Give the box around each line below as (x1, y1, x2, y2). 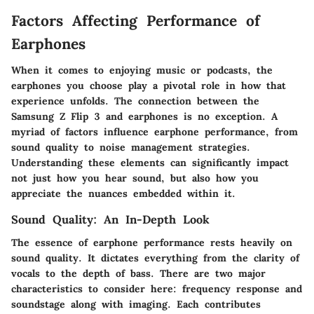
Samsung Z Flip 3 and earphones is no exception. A (11, 110, 278, 123)
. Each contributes (168, 297, 261, 310)
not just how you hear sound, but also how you (11, 172, 259, 185)
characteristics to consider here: (11, 282, 182, 295)
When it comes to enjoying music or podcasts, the (11, 64, 273, 77)
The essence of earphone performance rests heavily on (11, 235, 292, 249)
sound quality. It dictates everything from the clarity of (11, 251, 299, 264)
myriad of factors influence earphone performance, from (11, 125, 298, 139)
